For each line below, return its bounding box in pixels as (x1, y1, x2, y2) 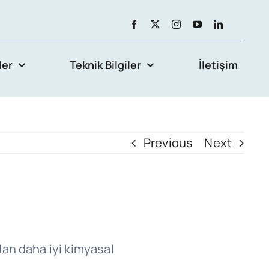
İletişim (199, 58, 238, 72)
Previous (143, 134, 193, 151)
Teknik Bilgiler (70, 58, 142, 72)
